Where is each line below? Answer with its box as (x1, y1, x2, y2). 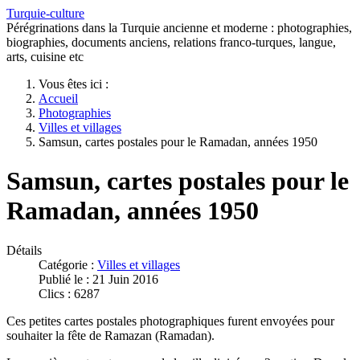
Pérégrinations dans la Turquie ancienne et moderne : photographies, (6, 21, 352, 35)
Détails (6, 243, 42, 257)
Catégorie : (39, 257, 97, 272)
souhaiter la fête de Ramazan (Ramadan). (6, 328, 215, 342)
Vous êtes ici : (39, 77, 115, 91)
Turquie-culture (6, 6, 84, 20)
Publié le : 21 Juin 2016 (39, 272, 158, 286)
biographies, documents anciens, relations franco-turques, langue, (6, 35, 336, 49)
